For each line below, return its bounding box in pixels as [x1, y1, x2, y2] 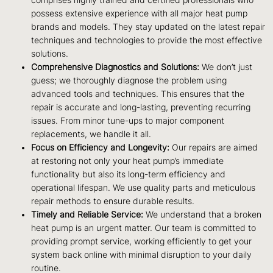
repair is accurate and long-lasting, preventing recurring [31, 102, 251, 112]
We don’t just [199, 62, 253, 72]
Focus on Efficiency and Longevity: [31, 142, 170, 152]
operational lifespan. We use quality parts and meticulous [31, 182, 256, 193]
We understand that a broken [143, 209, 262, 219]
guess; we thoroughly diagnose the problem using [31, 75, 227, 85]
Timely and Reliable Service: [31, 209, 144, 219]
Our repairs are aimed [169, 142, 258, 152]
